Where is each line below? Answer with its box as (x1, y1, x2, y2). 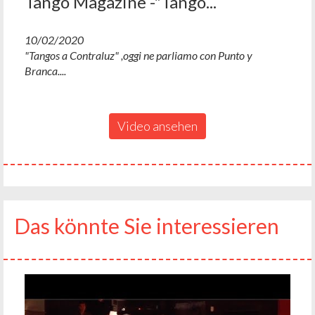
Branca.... (25, 64, 66, 78)
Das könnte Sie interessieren (14, 213, 279, 239)
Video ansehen (117, 118, 198, 134)
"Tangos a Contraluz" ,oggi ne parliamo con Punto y (25, 49, 252, 63)
